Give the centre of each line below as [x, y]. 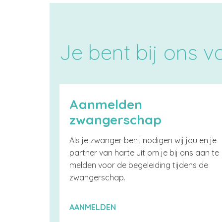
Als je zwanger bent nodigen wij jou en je [143, 140]
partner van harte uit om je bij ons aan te [144, 153]
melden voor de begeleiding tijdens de [139, 165]
